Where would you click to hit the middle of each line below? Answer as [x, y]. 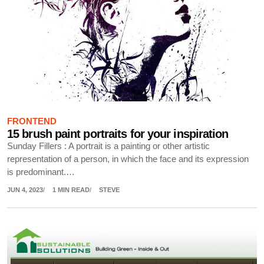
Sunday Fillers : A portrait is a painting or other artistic [108, 146]
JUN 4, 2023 [25, 189]
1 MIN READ [71, 189]
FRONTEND [32, 121]
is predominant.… [41, 172]
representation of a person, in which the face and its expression [128, 159]
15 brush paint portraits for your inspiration [118, 133]
